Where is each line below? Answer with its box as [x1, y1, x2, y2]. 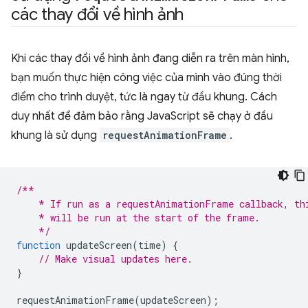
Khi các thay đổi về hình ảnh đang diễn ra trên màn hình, [11, 52, 289, 65]
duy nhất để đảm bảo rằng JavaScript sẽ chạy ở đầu [11, 109, 273, 123]
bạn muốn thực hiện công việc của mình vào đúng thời [11, 71, 282, 85]
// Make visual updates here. [38, 252, 192, 265]
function [16, 239, 60, 252]
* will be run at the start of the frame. [16, 211, 260, 224]
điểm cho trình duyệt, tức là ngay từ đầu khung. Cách [11, 90, 277, 104]
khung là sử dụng [11, 129, 100, 142]
